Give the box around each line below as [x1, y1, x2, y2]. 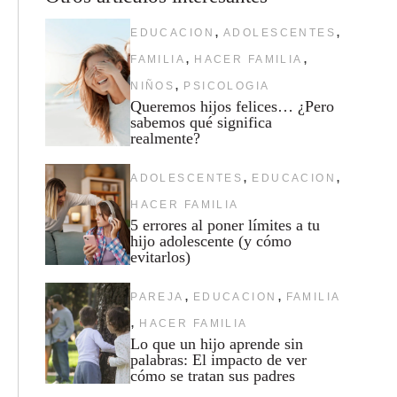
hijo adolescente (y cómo [130, 231, 292, 250]
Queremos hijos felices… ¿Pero [130, 97, 335, 115]
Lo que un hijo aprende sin [130, 334, 304, 353]
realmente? [130, 128, 201, 147]
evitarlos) [130, 247, 191, 266]
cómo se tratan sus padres [130, 366, 296, 385]
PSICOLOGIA [183, 79, 270, 92]
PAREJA [130, 290, 184, 303]
